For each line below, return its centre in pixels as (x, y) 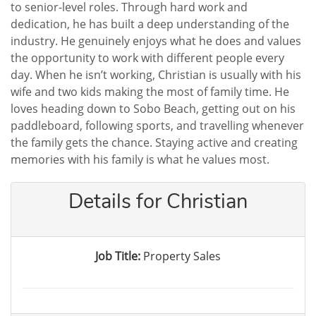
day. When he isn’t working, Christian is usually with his (156, 75)
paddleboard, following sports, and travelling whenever (157, 126)
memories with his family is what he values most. (140, 159)
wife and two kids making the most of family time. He (150, 92)
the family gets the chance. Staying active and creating (154, 142)
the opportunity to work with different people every (147, 58)
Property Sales (182, 256)
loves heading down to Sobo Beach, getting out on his (153, 109)
